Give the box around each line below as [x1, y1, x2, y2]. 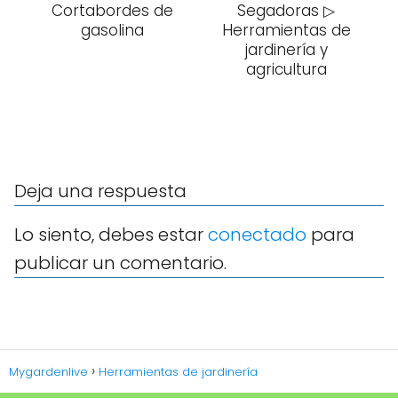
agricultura [245, 59, 327, 81]
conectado [208, 222, 306, 248]
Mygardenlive [9, 363, 88, 381]
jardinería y [244, 39, 328, 61]
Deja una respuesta [14, 179, 187, 204]
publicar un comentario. [14, 251, 227, 276]
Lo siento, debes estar [14, 222, 208, 248]
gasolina [80, 20, 144, 42]
